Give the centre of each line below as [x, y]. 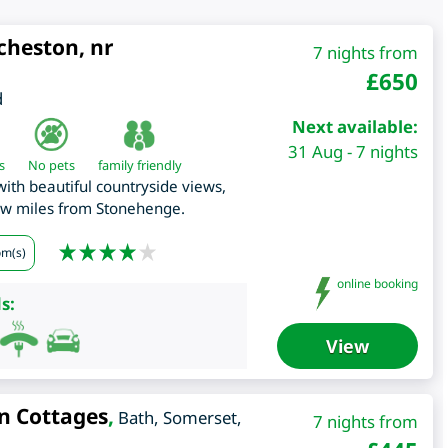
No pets [51, 165]
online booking [375, 283]
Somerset [199, 418]
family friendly [139, 165]
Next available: [354, 127]
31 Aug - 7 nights [352, 152]
